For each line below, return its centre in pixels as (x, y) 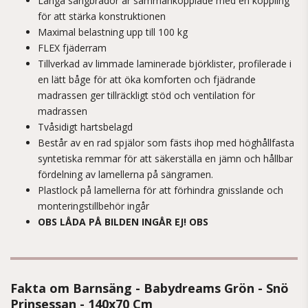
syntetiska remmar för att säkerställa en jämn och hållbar (165, 158)
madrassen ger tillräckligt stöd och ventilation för (146, 95)
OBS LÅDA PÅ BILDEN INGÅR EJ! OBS (123, 222)
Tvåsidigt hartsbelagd (85, 127)
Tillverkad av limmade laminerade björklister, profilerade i (165, 64)
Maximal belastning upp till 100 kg (113, 32)
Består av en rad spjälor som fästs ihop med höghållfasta (166, 143)
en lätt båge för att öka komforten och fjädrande (147, 79)
